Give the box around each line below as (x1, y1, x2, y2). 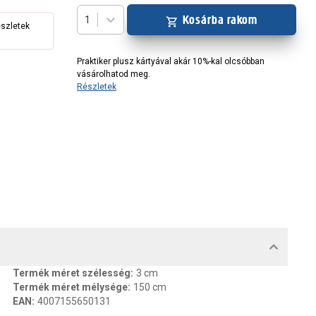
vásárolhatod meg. (77, 69, 150, 79)
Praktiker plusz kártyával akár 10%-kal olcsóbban (77, 56, 265, 66)
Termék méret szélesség (13, 267, 130, 279)
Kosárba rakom (182, 12, 258, 28)
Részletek (77, 82, 116, 92)
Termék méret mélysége (13, 281, 128, 293)
